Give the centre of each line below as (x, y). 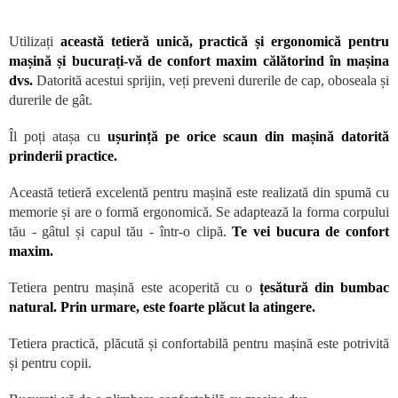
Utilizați (31, 42)
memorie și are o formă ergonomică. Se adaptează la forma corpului (199, 212)
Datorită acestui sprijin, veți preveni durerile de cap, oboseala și (211, 81)
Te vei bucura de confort (311, 232)
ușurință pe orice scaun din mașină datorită (248, 137)
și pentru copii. (50, 363)
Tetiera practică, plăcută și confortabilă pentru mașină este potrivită (199, 344)
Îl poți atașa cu (58, 137)
